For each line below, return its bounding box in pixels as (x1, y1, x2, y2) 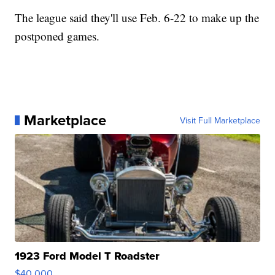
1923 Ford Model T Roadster (15, 248, 160, 265)
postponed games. (15, 28, 100, 44)
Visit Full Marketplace (179, 114, 260, 127)
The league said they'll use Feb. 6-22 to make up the (15, 10, 260, 26)
